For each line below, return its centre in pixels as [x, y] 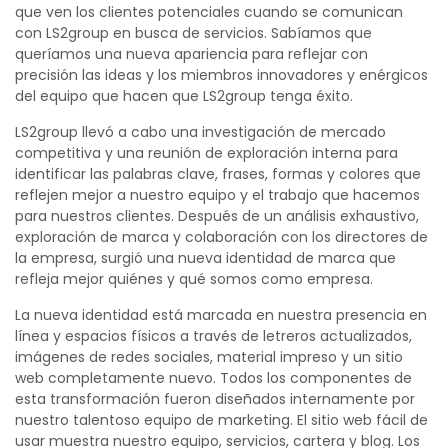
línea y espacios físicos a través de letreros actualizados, [213, 336]
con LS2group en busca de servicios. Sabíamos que [193, 33]
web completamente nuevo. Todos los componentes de [213, 378]
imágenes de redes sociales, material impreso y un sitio [209, 357]
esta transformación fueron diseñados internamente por [215, 399]
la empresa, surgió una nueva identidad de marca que [205, 258]
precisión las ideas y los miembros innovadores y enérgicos [221, 75]
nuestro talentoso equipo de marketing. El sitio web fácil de [221, 420]
